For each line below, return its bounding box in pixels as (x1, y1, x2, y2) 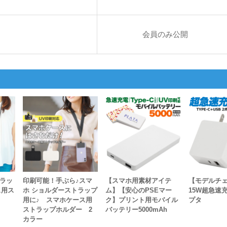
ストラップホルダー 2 (22, 205, 92, 213)
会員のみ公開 (142, 29, 188, 39)
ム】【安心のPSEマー (105, 186, 172, 194)
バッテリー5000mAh (105, 205, 168, 213)
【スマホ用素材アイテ (105, 176, 172, 184)
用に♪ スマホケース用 (22, 196, 92, 204)
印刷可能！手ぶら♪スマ (22, 176, 92, 184)
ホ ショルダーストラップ (22, 186, 97, 194)
